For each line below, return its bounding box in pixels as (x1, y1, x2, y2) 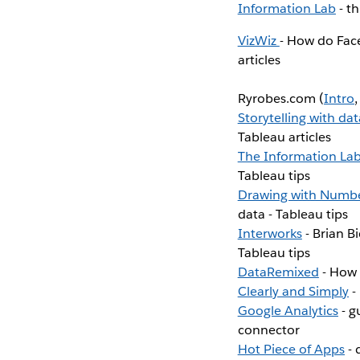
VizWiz (237, 31, 280, 49)
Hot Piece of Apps (237, 340, 345, 358)
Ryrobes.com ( (237, 89, 324, 107)
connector (237, 321, 300, 338)
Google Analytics (237, 301, 338, 319)
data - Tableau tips (237, 205, 349, 223)
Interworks (237, 224, 302, 242)
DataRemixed (237, 263, 319, 280)
